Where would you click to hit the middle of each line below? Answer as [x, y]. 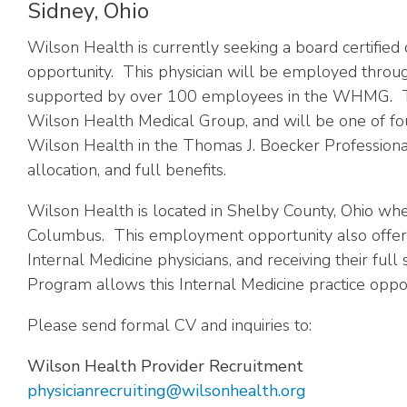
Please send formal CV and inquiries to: [169, 325]
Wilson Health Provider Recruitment [165, 366]
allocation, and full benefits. [129, 170]
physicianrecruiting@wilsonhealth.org [167, 391]
